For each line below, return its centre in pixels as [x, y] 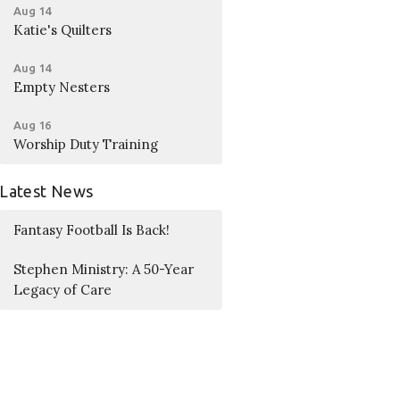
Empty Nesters [62, 87]
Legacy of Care [63, 290]
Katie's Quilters [63, 29]
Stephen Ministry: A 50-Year [104, 270]
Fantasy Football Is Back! [92, 230]
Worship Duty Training [86, 144]
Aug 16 [33, 125]
